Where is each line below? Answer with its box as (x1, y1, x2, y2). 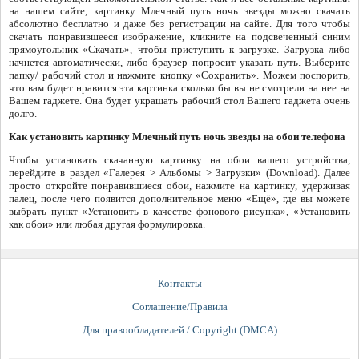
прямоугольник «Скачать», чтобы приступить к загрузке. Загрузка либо (9, 42, 350, 55)
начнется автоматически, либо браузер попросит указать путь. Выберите (9, 55, 350, 68)
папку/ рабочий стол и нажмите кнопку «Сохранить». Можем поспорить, (9, 68, 350, 81)
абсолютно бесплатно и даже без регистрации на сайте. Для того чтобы (9, 17, 350, 30)
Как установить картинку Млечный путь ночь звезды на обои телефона (9, 130, 345, 143)
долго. (9, 107, 37, 119)
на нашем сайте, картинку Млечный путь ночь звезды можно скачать (9, 4, 350, 17)
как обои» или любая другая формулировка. (9, 217, 205, 230)
